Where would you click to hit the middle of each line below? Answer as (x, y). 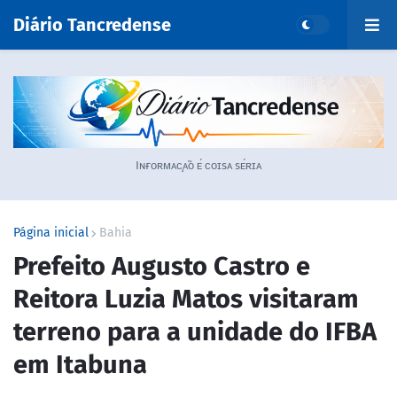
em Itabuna (80, 365)
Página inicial (51, 233)
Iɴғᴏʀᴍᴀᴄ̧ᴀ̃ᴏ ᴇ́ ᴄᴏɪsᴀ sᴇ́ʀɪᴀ (198, 166)
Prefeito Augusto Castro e (162, 267)
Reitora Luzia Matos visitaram (186, 300)
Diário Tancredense (92, 25)
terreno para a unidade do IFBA (195, 332)
